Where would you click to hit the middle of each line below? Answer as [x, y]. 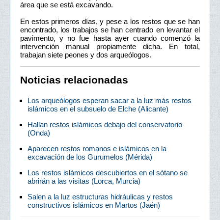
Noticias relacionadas [74, 80]
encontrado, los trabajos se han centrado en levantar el [110, 29]
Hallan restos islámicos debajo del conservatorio [105, 124]
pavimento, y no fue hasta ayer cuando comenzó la [110, 38]
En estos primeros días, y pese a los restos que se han [110, 21]
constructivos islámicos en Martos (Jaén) [94, 205]
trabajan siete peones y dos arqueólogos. [86, 55]
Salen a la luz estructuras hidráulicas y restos [100, 196]
